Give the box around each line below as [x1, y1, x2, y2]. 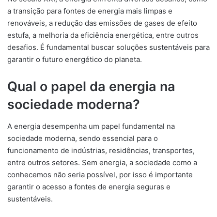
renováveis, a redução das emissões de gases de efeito [7, 18, 197, 28]
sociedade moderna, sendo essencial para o [7, 133, 158, 143]
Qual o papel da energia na [7, 78, 175, 94]
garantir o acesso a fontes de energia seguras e [7, 182, 170, 191]
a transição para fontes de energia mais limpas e [7, 6, 172, 15]
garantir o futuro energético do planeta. [7, 55, 142, 64]
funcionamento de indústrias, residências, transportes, [7, 145, 195, 155]
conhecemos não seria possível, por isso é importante [7, 170, 193, 179]
